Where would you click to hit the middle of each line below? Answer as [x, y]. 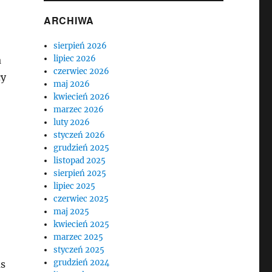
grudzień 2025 [82, 148]
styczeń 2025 [79, 250]
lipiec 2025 [75, 186]
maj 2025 [72, 212]
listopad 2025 [80, 161]
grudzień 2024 [82, 263]
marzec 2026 [79, 110]
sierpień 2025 [80, 173]
